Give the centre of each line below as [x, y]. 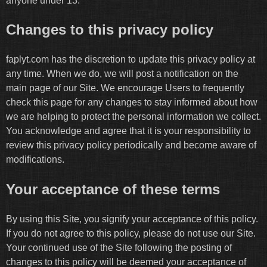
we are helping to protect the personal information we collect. [133, 117]
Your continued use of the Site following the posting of [119, 248]
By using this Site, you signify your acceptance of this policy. [132, 219]
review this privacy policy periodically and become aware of [131, 145]
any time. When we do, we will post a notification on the [122, 74]
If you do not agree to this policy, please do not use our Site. [131, 234]
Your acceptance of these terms [113, 190]
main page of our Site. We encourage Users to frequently [125, 88]
